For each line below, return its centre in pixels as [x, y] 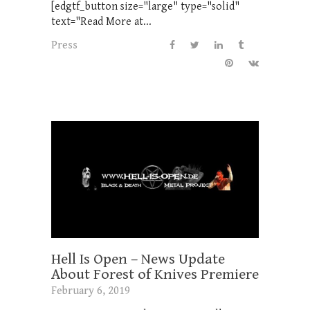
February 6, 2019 [91, 291]
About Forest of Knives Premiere [155, 274]
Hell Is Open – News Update [138, 259]
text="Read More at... [101, 21]
